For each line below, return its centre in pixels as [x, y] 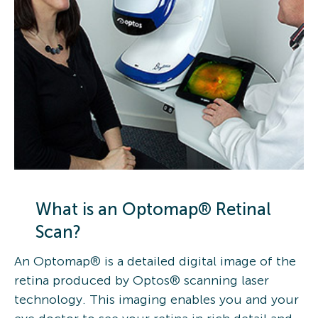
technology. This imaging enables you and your [157, 299]
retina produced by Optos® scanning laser [142, 280]
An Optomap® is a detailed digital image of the [155, 261]
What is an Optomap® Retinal [153, 209]
